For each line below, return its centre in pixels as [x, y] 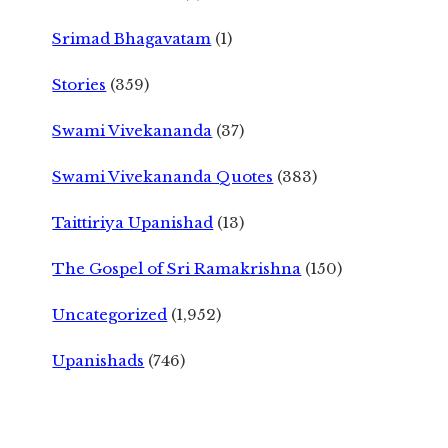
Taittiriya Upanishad [133, 222]
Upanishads [98, 360]
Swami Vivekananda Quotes [163, 176]
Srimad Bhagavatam [132, 38]
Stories [79, 84]
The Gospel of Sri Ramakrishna [177, 268]
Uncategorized [110, 314]
